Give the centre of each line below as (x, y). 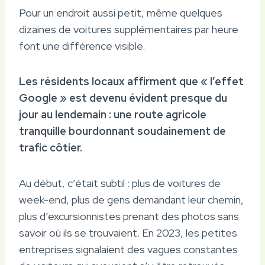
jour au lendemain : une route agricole (113, 114)
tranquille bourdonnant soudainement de (122, 131)
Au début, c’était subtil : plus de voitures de (120, 183)
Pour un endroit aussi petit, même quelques (121, 12)
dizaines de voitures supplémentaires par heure (129, 29)
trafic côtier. (51, 147)
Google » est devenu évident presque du (123, 98)
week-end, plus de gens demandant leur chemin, (131, 199)
